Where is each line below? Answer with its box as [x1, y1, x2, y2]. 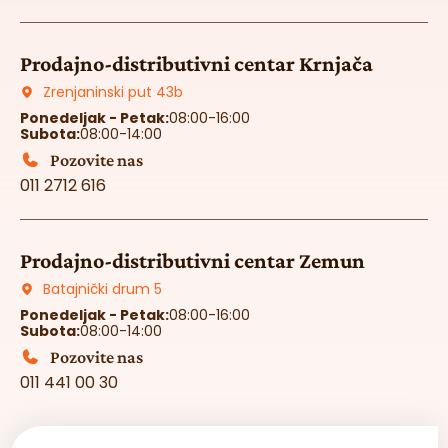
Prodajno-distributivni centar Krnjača [20, 51, 373, 77]
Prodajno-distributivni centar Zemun [20, 248, 365, 274]
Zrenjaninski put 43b [42, 82, 183, 103]
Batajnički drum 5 [42, 279, 162, 300]
